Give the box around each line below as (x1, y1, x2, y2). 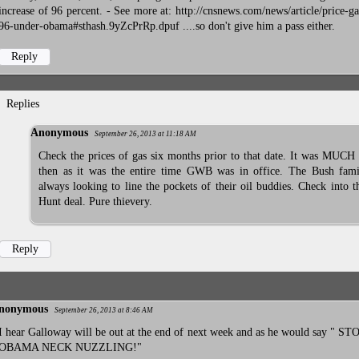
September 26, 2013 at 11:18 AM (95, 130, 196, 139)
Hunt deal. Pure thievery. (38, 196, 152, 208)
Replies (6, 98, 40, 111)
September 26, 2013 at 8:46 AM (54, 305, 153, 314)
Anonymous (30, 127, 88, 139)
